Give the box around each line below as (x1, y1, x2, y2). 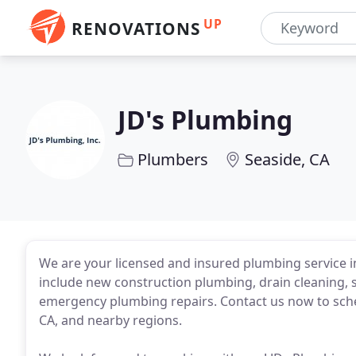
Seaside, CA (245, 149, 330, 170)
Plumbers (137, 149, 208, 170)
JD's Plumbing (118, 103, 292, 137)
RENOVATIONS (72, 17, 200, 40)
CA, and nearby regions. (39, 311, 182, 329)
